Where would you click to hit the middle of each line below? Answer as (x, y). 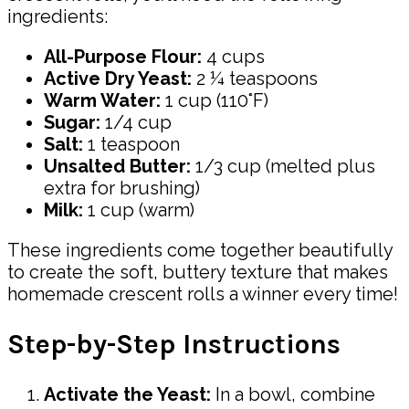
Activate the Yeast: (127, 394)
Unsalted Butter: (117, 166)
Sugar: (72, 122)
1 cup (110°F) (215, 100)
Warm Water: (102, 100)
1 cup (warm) (139, 210)
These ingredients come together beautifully (200, 250)
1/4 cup (136, 122)
